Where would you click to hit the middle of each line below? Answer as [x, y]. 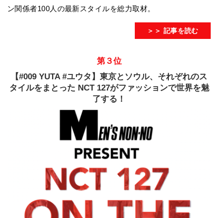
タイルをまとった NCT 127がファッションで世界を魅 [109, 88]
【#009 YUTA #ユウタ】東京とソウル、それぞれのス [109, 77]
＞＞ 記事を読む [173, 30]
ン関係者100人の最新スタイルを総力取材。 [81, 9]
